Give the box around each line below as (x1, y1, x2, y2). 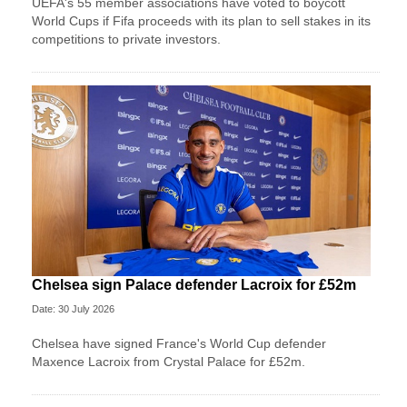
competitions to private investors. (32, 32, 221, 47)
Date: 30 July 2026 (32, 303, 114, 314)
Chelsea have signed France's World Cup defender (32, 335, 326, 351)
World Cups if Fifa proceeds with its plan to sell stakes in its (32, 14, 371, 29)
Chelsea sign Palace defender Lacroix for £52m (32, 276, 356, 293)
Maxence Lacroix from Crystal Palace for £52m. (32, 353, 305, 369)
